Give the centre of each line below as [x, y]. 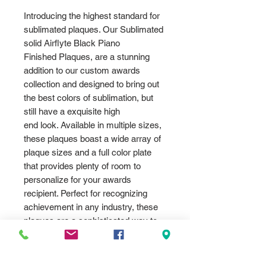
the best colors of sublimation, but [88, 98]
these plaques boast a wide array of [92, 139]
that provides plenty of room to [82, 166]
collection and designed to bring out [91, 84]
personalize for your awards [77, 180]
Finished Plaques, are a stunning [87, 57]
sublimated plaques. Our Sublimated [94, 30]
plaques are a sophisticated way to [91, 221]
